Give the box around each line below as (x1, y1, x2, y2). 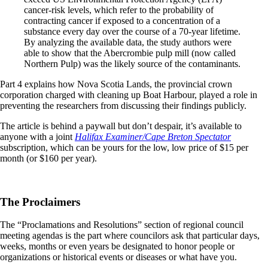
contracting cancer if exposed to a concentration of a (24, 15, 220, 26)
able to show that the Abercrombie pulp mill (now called (24, 47, 236, 58)
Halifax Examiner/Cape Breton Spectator (75, 131, 231, 142)
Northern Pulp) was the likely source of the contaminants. (24, 58, 240, 69)
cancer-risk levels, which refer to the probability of (24, 4, 214, 15)
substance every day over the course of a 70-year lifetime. (24, 26, 240, 36)
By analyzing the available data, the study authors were (24, 36, 232, 47)
